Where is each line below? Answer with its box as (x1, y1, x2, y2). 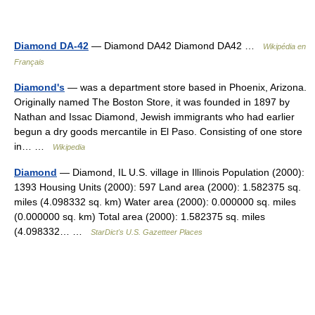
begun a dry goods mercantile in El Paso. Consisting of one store (14, 126, 302, 137)
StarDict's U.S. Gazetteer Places (91, 228, 202, 236)
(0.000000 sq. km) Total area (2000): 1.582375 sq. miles (14, 211, 265, 222)
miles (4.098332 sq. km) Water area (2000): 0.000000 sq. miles (14, 196, 296, 207)
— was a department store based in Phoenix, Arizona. (65, 82, 307, 93)
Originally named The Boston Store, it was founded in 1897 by (14, 96, 290, 108)
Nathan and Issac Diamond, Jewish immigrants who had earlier (14, 111, 295, 122)
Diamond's (14, 82, 65, 93)
